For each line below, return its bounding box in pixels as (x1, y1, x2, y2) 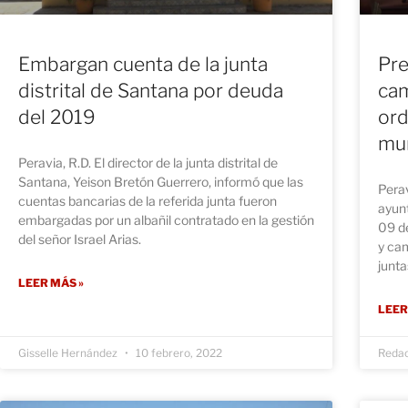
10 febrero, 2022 (133, 346, 222, 361)
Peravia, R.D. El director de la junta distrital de (18, 155, 278, 171)
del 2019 (18, 106, 96, 129)
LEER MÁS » (18, 276, 84, 291)
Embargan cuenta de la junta (18, 53, 268, 76)
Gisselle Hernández (18, 346, 120, 361)
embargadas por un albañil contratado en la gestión (18, 212, 314, 229)
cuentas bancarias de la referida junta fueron (18, 193, 277, 209)
